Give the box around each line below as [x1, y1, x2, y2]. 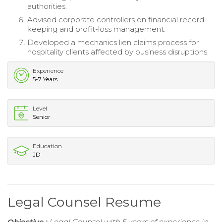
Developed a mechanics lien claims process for [27, 37, 199, 47]
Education [33, 142, 62, 150]
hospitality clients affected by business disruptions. [27, 47, 209, 56]
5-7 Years [33, 75, 57, 83]
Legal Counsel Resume [7, 193, 161, 210]
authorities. [27, 1, 67, 11]
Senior [33, 112, 51, 120]
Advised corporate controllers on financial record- [27, 14, 207, 24]
